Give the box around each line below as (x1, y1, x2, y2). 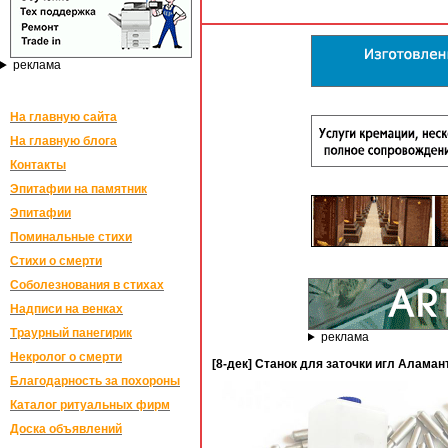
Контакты (10, 158, 66, 172)
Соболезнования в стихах (10, 278, 164, 292)
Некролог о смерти (10, 350, 122, 364)
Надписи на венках (10, 302, 123, 316)
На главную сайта (10, 110, 117, 124)
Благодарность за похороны (10, 374, 180, 388)
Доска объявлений (10, 422, 122, 436)
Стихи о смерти (10, 254, 102, 268)
